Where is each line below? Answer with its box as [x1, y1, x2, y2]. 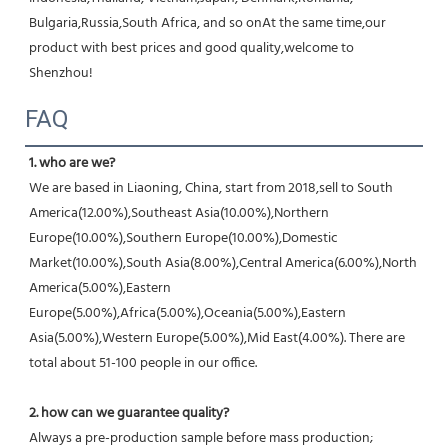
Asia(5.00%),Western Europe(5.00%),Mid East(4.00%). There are [29, 326, 405, 350]
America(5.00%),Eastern [29, 276, 171, 300]
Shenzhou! [29, 61, 93, 85]
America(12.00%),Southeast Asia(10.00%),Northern [29, 201, 329, 225]
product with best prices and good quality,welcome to [29, 36, 354, 60]
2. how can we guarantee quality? [29, 401, 229, 425]
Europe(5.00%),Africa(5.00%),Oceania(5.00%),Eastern [29, 301, 346, 325]
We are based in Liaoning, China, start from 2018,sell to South [29, 176, 393, 200]
